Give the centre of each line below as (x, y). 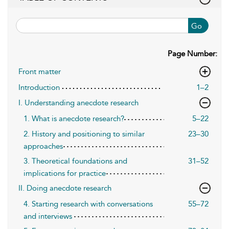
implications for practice (65, 173)
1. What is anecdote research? (74, 118)
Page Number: (192, 53)
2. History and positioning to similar (84, 134)
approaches (43, 146)
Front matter (40, 71)
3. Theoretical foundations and (75, 161)
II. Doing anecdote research (65, 188)
